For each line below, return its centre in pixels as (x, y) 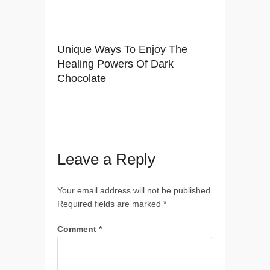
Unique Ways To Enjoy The (122, 49)
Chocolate (82, 78)
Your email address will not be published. (135, 190)
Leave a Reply (106, 159)
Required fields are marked (110, 204)
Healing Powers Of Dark (115, 64)
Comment (78, 229)
